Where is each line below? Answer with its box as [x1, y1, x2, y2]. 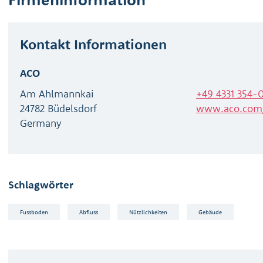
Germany [20, 116, 62, 130]
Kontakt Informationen [20, 35, 167, 53]
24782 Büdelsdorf [20, 102, 97, 115]
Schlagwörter [8, 178, 73, 191]
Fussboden [20, 208, 48, 216]
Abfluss [79, 208, 98, 216]
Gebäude [198, 208, 222, 216]
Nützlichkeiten [129, 208, 167, 216]
